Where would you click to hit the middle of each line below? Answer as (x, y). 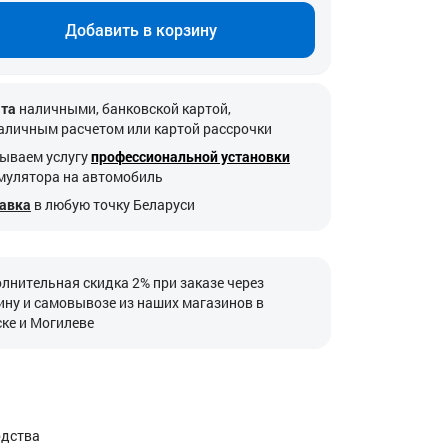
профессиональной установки (190, 156)
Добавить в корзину (141, 29)
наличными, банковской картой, (123, 108)
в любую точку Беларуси (114, 204)
